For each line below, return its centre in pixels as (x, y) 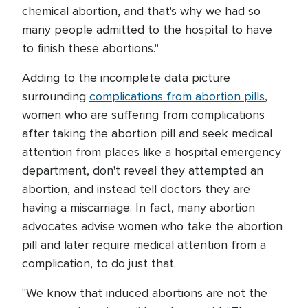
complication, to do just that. (101, 263)
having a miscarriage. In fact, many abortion (139, 208)
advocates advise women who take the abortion (152, 226)
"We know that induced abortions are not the (145, 293)
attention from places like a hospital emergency (152, 152)
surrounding (56, 96)
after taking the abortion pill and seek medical (147, 133)
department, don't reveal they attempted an (143, 170)
